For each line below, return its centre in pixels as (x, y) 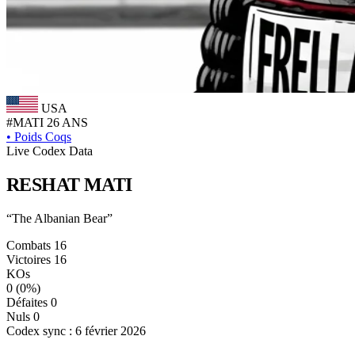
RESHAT (45, 184)
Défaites (27, 302)
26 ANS (67, 122)
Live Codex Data (50, 151)
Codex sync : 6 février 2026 (76, 330)
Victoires (29, 259)
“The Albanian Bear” (59, 218)
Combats (29, 245)
